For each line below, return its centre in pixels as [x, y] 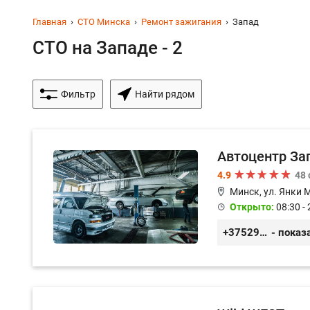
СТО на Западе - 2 [108, 48]
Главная [49, 22]
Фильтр [78, 94]
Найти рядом [165, 94]
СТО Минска [104, 22]
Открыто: [253, 207]
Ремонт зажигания [181, 22]
